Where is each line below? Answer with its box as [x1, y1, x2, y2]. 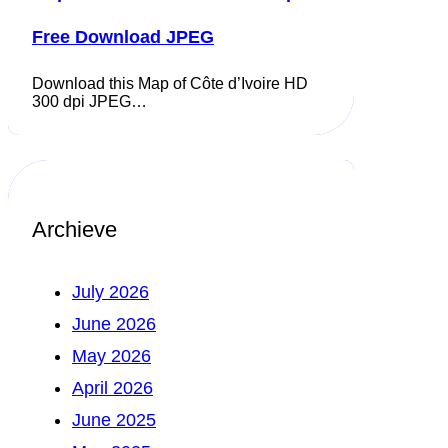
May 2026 [72, 345, 151, 366]
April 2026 [72, 377, 153, 398]
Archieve [32, 217, 117, 243]
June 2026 [72, 313, 156, 334]
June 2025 [72, 409, 156, 430]
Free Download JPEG [32, 27, 214, 48]
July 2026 [72, 281, 149, 302]
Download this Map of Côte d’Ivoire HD [32, 75, 308, 93]
